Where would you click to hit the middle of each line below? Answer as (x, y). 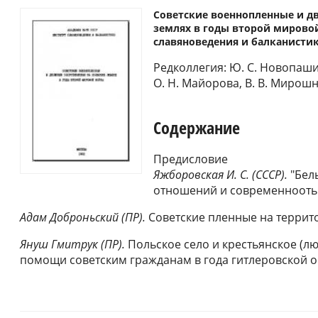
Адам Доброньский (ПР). (83, 217)
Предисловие (191, 159)
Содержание (197, 127)
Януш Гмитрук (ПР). (72, 244)
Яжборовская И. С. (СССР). (220, 174)
